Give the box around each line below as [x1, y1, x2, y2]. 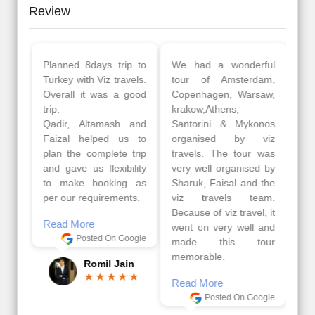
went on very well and [170, 221, 274, 233]
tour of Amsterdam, [170, 74, 274, 86]
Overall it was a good [41, 89, 145, 101]
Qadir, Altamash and [41, 118, 145, 130]
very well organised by [170, 162, 274, 174]
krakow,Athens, [170, 103, 238, 115]
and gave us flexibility [41, 162, 145, 174]
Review [29, 4, 70, 19]
